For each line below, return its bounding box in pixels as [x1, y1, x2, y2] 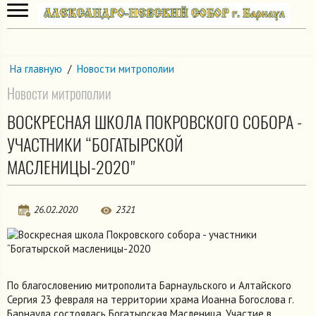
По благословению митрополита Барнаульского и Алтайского [7, 278, 291, 292]
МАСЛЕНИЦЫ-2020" [7, 155, 136, 178]
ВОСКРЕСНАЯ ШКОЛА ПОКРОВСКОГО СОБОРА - [7, 110, 302, 133]
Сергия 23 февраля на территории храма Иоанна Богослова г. [7, 292, 293, 306]
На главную [10, 62, 62, 76]
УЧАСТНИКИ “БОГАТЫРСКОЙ [7, 133, 183, 156]
